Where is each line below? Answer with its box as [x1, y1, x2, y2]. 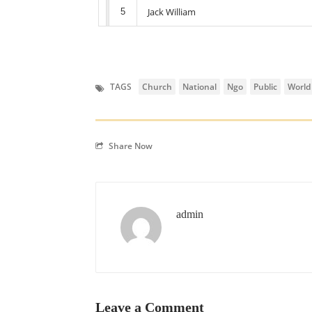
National [182, 81, 217, 93]
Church [142, 81, 172, 93]
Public [253, 81, 277, 93]
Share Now [109, 140, 153, 152]
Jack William [148, 6, 196, 18]
